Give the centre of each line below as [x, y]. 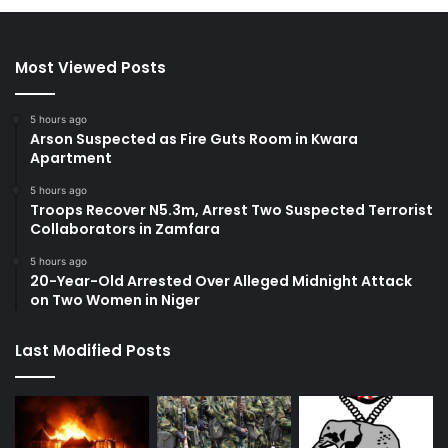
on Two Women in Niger [115, 300]
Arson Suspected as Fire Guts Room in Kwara [194, 139]
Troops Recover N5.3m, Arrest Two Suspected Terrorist [231, 210]
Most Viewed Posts [90, 68]
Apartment [71, 158]
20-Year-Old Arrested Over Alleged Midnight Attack [221, 281]
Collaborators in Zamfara [125, 229]
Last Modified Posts [93, 351]
